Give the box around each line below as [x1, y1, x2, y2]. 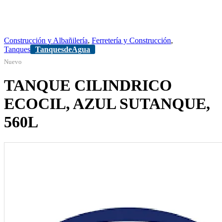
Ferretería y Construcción [92, 36, 171, 45]
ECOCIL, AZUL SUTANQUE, [4, 95, 210, 113]
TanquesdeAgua [35, 45, 90, 54]
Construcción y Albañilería [4, 36, 88, 45]
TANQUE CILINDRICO [4, 76, 172, 95]
